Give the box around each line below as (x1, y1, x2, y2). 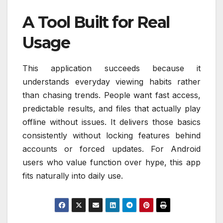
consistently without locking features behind (22, 130, 201, 140)
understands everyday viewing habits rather (22, 76, 201, 87)
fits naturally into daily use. (22, 170, 123, 181)
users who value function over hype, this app (22, 157, 201, 167)
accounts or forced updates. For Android (22, 143, 201, 154)
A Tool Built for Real (22, 12, 170, 32)
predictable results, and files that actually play (22, 103, 201, 113)
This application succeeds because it (22, 63, 201, 73)
